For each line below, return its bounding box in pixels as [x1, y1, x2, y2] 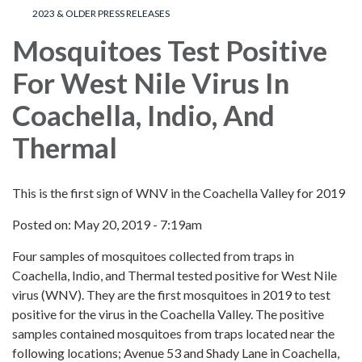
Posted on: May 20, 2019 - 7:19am [12, 216, 202, 232]
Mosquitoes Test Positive [12, 32, 327, 67]
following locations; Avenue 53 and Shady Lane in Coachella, [12, 344, 339, 360]
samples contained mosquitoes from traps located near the [12, 325, 335, 341]
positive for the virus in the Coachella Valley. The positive [12, 305, 324, 322]
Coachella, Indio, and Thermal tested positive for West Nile [12, 267, 337, 283]
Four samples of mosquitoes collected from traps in [12, 247, 294, 263]
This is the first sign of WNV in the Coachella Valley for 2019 [12, 184, 345, 200]
